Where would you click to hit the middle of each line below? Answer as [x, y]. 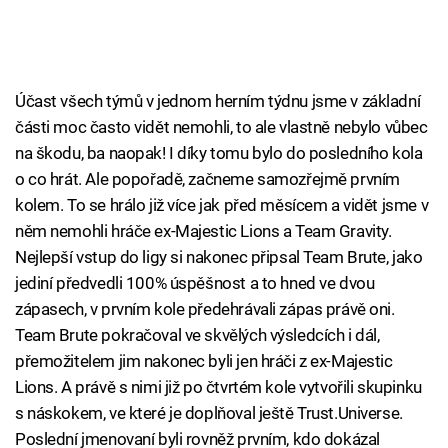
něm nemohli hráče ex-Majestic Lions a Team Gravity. [203, 231]
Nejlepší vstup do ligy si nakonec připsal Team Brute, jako [219, 257]
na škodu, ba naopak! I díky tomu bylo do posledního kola [219, 153]
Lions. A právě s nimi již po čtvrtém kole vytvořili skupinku [218, 387]
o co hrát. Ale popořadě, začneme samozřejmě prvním [207, 179]
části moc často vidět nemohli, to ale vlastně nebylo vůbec [221, 127]
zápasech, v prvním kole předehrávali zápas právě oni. [205, 309]
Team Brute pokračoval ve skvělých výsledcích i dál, [197, 335]
